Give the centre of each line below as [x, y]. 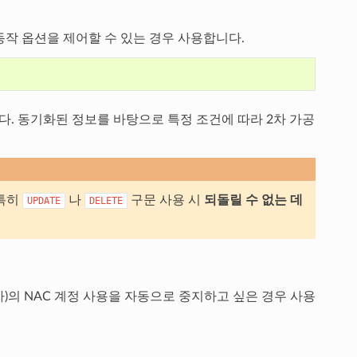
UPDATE [43, 200]
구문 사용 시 [165, 200]
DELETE [106, 200]
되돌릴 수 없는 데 [253, 200]
